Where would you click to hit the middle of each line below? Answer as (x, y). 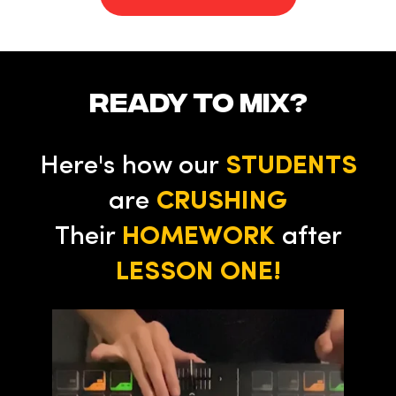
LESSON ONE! (198, 273)
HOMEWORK (198, 238)
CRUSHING (222, 202)
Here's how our (132, 167)
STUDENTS (291, 167)
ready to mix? (198, 100)
